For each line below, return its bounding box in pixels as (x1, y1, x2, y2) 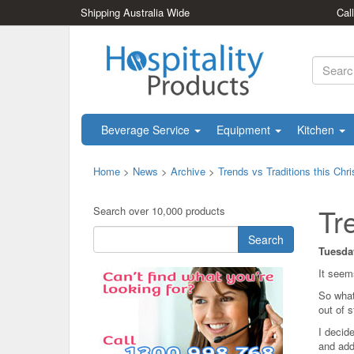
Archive (171, 164, 205, 179)
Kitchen (297, 122, 337, 137)
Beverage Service (101, 122, 193, 137)
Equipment (217, 122, 273, 137)
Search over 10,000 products (93, 203, 225, 218)
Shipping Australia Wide (81, 5, 190, 20)
